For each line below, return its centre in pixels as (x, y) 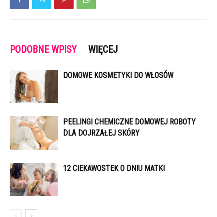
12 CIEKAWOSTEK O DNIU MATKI (114, 168)
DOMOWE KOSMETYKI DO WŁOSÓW (118, 75)
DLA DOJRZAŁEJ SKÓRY (101, 133)
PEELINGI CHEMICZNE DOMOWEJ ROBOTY (129, 122)
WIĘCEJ (103, 49)
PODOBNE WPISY (43, 49)
